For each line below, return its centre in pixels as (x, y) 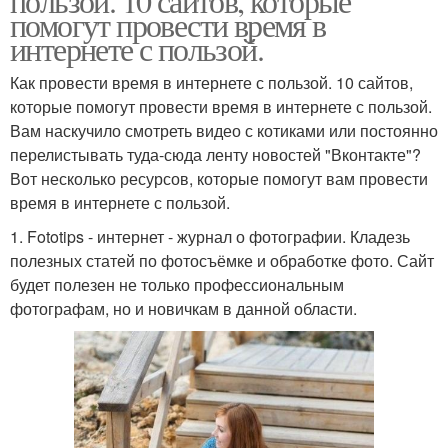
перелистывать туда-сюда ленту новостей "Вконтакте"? (215, 154)
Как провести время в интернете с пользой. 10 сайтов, (211, 82)
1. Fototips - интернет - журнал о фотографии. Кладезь (210, 236)
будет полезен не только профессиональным (177, 284)
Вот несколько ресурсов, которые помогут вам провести (219, 178)
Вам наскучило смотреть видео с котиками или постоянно (224, 130)
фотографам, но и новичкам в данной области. (183, 308)
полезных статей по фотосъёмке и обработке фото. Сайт (222, 260)
